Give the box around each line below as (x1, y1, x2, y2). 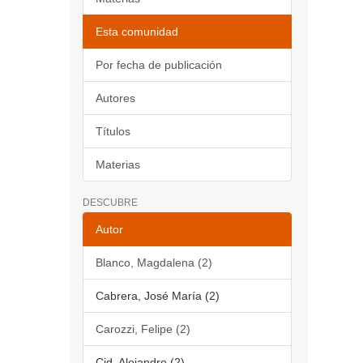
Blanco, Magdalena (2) (96, 256, 212, 269)
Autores (96, 92, 135, 105)
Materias (96, 158, 140, 171)
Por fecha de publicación (96, 58, 222, 71)
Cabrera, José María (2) (96, 289, 220, 302)
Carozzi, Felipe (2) (96, 322, 190, 335)
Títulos (96, 125, 130, 138)
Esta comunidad (96, 25, 178, 38)
